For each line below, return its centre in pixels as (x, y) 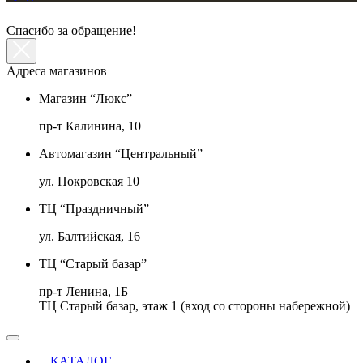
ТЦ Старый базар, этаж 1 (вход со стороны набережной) (194, 305)
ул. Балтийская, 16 (90, 236)
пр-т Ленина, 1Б (83, 291)
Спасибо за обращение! (71, 30)
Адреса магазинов (57, 70)
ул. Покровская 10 (89, 181)
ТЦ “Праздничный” (94, 208)
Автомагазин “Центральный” (121, 153)
